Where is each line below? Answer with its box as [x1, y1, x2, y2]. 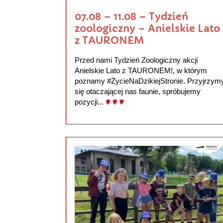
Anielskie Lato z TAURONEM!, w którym [74, 66, 207, 75]
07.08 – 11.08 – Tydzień [74, 10, 188, 23]
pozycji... [74, 97, 106, 106]
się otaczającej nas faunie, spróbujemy [74, 87, 201, 96]
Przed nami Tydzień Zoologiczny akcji [74, 55, 198, 64]
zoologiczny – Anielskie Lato [74, 22, 220, 35]
